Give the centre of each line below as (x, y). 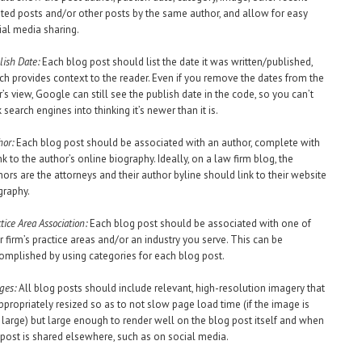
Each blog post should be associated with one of (199, 223)
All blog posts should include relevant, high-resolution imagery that (170, 288)
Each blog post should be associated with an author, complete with (168, 143)
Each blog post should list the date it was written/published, (176, 62)
